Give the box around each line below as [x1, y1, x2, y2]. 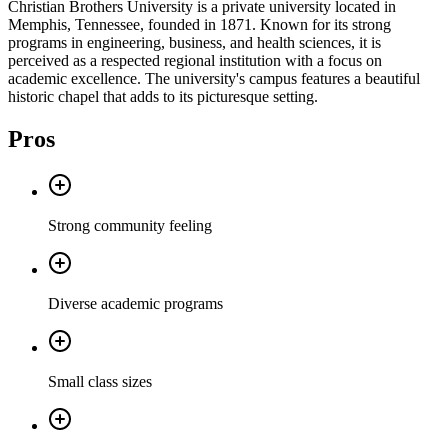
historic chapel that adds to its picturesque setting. [8, 88, 318, 106]
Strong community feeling [48, 217, 212, 235]
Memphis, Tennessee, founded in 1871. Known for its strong [8, 16, 391, 34]
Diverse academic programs [48, 295, 223, 313]
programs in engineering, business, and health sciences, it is [8, 34, 381, 52]
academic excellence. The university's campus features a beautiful [8, 70, 420, 88]
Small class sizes [48, 373, 152, 391]
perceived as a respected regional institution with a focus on [8, 52, 382, 70]
